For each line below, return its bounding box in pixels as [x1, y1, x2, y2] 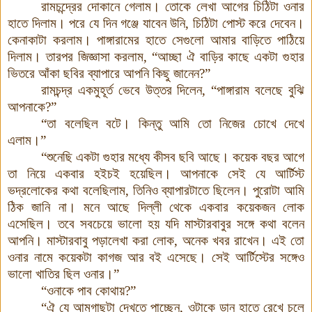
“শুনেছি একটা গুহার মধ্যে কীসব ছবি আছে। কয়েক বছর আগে [41, 149, 304, 164]
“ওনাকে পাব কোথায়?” [41, 283, 136, 298]
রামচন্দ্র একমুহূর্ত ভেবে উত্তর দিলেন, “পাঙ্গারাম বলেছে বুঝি [41, 82, 304, 97]
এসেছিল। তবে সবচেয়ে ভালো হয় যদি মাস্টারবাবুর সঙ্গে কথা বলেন [8, 216, 304, 231]
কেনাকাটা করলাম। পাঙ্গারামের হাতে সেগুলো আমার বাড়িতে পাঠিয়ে [8, 32, 304, 47]
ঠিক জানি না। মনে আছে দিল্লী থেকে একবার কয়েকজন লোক [8, 199, 304, 214]
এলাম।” [8, 132, 46, 148]
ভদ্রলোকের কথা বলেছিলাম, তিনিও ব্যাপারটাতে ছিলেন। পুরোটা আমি [8, 182, 304, 198]
